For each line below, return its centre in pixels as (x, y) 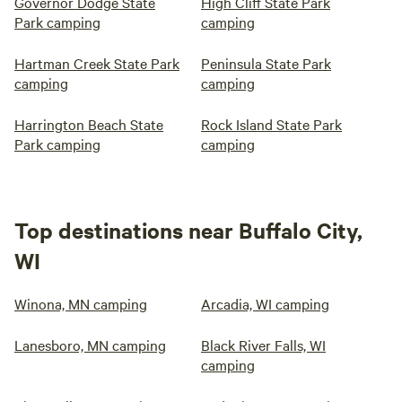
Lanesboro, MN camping (90, 345)
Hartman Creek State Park (97, 63)
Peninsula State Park (266, 63)
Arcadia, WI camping (265, 304)
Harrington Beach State (89, 124)
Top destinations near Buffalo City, (188, 230)
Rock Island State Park (271, 124)
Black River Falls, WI (263, 345)
